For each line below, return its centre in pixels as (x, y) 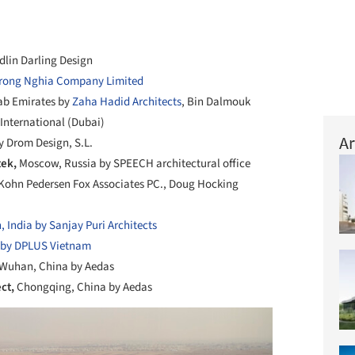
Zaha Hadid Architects (127, 102)
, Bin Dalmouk (216, 102)
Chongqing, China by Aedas (84, 288)
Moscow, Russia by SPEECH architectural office (135, 164)
